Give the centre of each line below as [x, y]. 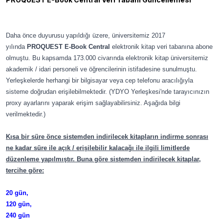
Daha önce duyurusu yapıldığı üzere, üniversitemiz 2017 [86, 35]
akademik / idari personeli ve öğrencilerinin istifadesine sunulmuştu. [101, 69]
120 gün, [19, 204]
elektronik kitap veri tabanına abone [162, 47]
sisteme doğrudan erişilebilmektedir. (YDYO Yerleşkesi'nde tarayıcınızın [108, 92]
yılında [16, 47]
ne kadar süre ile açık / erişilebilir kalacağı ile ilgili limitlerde [98, 148]
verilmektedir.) [27, 114]
